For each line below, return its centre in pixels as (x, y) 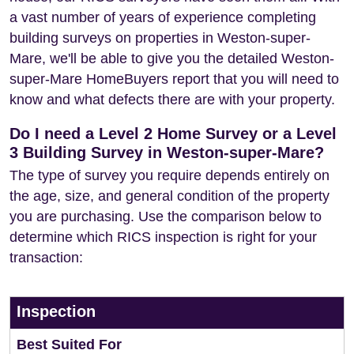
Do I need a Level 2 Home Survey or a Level (173, 134)
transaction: (46, 258)
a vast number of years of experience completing (163, 17)
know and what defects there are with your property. (172, 100)
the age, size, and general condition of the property (169, 196)
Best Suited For (69, 345)
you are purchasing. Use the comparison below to (166, 217)
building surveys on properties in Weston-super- (160, 38)
